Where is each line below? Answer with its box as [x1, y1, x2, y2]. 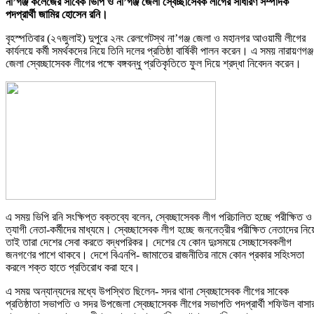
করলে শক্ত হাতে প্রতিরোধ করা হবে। [6, 261, 140, 274]
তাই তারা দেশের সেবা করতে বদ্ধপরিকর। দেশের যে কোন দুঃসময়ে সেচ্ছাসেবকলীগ [6, 236, 292, 249]
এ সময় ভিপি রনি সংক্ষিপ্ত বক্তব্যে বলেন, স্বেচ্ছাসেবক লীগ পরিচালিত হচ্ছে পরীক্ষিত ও [6, 211, 312, 224]
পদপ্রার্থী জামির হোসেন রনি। [6, 8, 108, 21]
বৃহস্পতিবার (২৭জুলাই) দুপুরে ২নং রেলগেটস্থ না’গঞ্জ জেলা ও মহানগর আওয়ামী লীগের [6, 32, 306, 45]
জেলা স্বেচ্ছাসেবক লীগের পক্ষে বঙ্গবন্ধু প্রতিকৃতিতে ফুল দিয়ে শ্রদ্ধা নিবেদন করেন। [6, 57, 301, 70]
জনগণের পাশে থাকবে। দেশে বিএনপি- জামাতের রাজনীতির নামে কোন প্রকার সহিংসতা [6, 249, 304, 261]
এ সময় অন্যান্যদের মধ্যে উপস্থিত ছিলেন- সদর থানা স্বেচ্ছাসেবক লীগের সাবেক [6, 285, 289, 298]
